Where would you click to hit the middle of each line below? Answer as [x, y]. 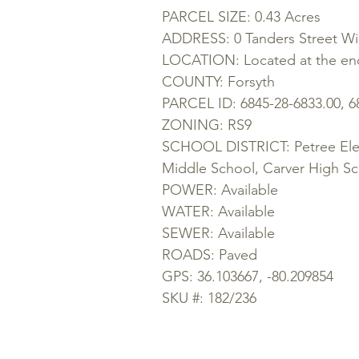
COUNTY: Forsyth [218, 82]
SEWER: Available [218, 233]
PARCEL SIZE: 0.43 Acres [241, 17]
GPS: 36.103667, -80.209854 [248, 276]
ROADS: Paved [210, 255]
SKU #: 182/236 [209, 298]
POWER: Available [220, 190]
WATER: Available [218, 212]
